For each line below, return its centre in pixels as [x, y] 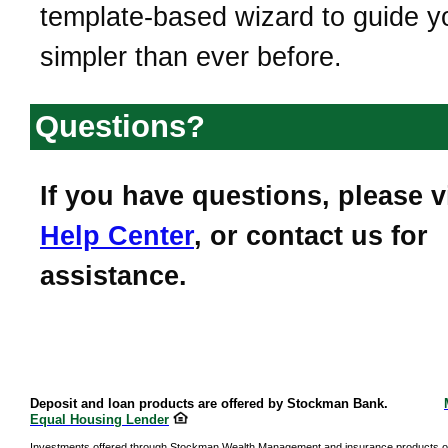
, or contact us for [311, 236]
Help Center [117, 236]
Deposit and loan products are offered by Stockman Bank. [227, 404]
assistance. [113, 276]
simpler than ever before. [191, 56]
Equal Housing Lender [99, 420]
